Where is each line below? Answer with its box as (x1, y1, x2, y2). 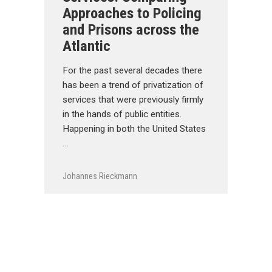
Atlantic (63, 37, 111, 55)
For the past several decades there (63, 65, 203, 76)
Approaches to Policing (63, 4, 202, 22)
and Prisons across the (63, 21, 200, 38)
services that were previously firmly (63, 94, 204, 105)
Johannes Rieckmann (63, 171, 138, 181)
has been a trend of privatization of (63, 80, 204, 90)
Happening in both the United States (63, 123, 206, 134)
